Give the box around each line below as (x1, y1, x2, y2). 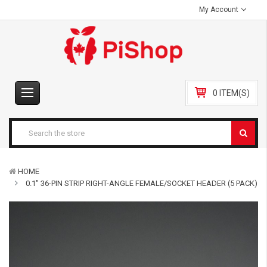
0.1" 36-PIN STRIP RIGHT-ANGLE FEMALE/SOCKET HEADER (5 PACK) (26, 179, 257, 188)
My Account (199, 5, 241, 14)
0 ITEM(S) (213, 88, 250, 98)
